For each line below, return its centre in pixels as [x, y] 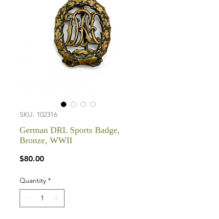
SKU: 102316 [38, 114]
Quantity [33, 180]
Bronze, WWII [46, 140]
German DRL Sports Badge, [70, 130]
